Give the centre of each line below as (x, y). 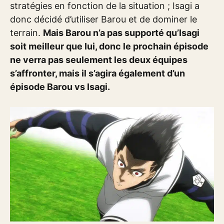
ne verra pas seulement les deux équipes (99, 60)
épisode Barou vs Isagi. (60, 87)
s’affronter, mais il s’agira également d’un (97, 73)
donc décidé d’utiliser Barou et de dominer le (103, 19)
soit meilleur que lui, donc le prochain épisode (109, 46)
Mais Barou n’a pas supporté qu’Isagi (121, 33)
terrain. (26, 33)
